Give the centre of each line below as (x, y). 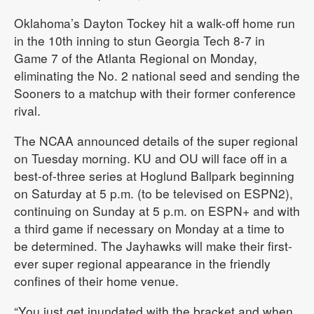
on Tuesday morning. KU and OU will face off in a (151, 158)
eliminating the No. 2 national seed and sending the (157, 76)
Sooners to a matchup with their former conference (155, 93)
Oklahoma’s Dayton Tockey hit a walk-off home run (155, 23)
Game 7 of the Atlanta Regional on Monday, (136, 58)
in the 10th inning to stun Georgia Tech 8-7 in (139, 41)
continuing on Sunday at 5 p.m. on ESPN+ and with (157, 211)
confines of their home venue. (96, 281)
